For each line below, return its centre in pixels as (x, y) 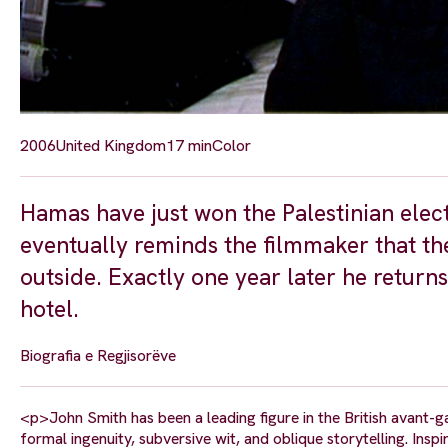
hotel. (49, 308)
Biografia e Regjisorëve (98, 355)
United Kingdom (111, 145)
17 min (189, 145)
